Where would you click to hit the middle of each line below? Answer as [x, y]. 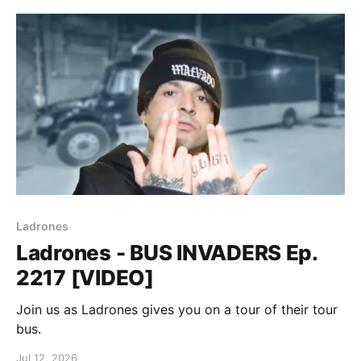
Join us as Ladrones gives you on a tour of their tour [177, 309]
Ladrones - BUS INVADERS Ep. [167, 252]
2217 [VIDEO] [85, 277]
